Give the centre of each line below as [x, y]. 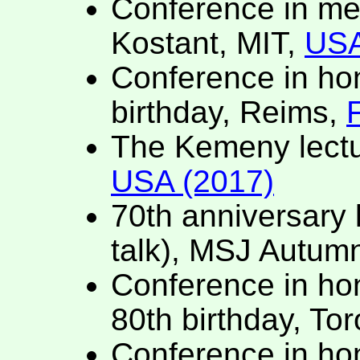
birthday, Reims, [229, 112]
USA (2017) [192, 182]
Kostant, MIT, [208, 43]
